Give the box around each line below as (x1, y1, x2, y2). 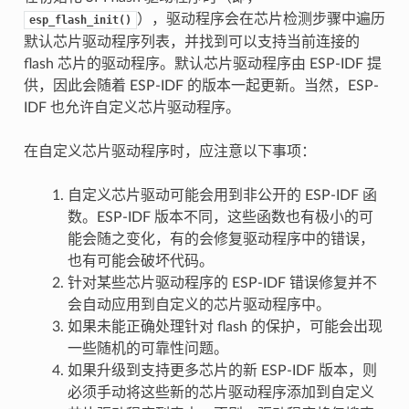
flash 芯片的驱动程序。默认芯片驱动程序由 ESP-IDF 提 (23, 56, 382, 71)
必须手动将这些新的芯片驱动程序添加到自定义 (67, 384, 374, 400)
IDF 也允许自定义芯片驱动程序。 (23, 100, 240, 115)
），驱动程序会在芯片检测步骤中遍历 (136, 11, 385, 26)
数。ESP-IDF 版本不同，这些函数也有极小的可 (67, 209, 373, 225)
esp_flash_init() (28, 13, 131, 26)
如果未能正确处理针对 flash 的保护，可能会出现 (67, 319, 383, 334)
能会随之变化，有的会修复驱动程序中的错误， (67, 231, 374, 246)
